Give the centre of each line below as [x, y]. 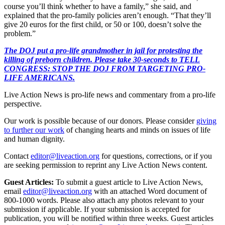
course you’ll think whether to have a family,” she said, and [98, 6]
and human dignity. [34, 139]
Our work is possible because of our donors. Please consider [99, 121]
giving [206, 121]
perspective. [23, 103]
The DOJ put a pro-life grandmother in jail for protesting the [103, 50]
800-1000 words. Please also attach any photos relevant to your [104, 200]
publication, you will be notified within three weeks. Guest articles [109, 218]
